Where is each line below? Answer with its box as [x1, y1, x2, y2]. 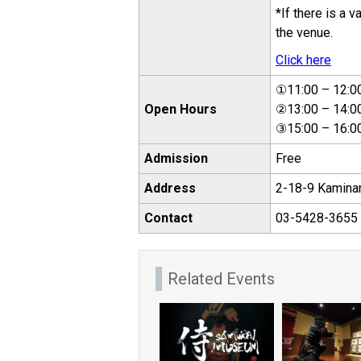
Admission [144, 151, 208, 166]
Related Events [168, 269, 275, 288]
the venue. [276, 25, 333, 40]
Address [144, 180, 196, 196]
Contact [144, 210, 193, 226]
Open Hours [144, 102, 217, 117]
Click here [276, 52, 331, 68]
